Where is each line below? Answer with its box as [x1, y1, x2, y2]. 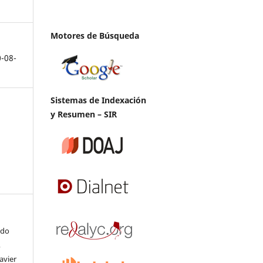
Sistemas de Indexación [50, 94, 146, 106]
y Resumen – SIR [50, 108, 117, 120]
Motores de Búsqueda [50, 29, 139, 41]
